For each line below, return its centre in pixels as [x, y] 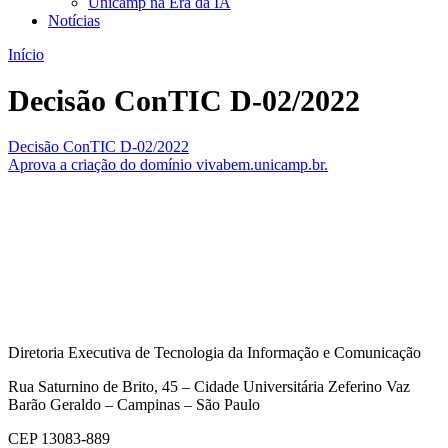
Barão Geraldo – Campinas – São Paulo [134, 405]
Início [26, 54]
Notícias [74, 20]
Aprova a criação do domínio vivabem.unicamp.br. [168, 165]
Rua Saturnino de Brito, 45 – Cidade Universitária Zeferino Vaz [209, 387]
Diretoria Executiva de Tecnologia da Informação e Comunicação [214, 353]
